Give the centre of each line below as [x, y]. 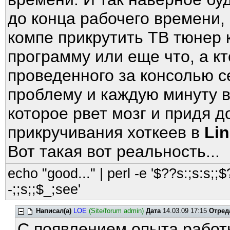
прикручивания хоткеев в [106, 132]
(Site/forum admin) [117, 211]
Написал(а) [54, 211]
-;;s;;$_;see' [44, 189]
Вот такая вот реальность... [114, 151]
